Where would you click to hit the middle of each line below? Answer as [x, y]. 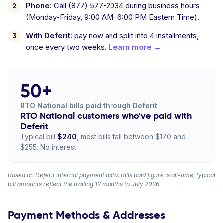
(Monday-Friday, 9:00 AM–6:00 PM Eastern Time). [112, 17]
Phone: [39, 6]
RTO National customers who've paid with [106, 116]
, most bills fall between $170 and [131, 137]
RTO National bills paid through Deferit [89, 105]
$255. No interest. [49, 147]
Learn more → [135, 47]
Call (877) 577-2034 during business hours [126, 6]
